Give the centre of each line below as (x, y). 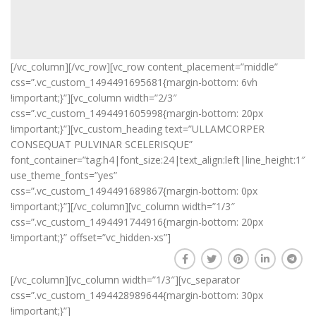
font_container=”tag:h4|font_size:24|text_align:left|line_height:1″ (158, 160)
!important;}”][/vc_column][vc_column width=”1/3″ (123, 206)
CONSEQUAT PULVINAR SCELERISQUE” (102, 144)
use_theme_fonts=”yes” (64, 175)
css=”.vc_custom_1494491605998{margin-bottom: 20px (137, 113)
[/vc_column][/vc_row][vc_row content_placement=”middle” (144, 67)
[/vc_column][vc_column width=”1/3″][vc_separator (125, 280)
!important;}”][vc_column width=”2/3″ (94, 98)
